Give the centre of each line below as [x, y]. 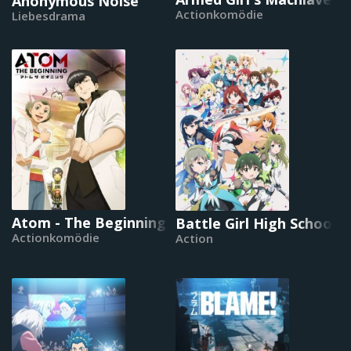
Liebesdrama [49, 15]
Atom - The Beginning [89, 223]
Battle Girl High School [256, 223]
